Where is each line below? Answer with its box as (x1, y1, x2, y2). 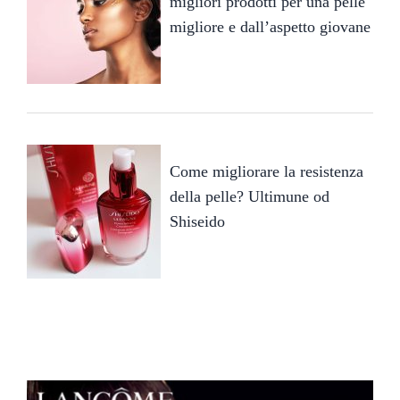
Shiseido (170, 212, 226, 230)
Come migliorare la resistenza (170, 162, 364, 180)
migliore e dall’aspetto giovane (170, 17, 371, 36)
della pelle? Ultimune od (170, 187, 330, 205)
